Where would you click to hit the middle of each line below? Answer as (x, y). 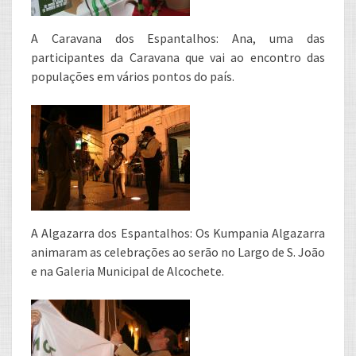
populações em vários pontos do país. (133, 76)
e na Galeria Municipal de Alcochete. (128, 271)
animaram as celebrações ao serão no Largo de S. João (178, 252)
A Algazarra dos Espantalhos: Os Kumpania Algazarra (178, 233)
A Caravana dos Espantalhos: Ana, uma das (178, 38)
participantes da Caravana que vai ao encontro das (178, 57)
